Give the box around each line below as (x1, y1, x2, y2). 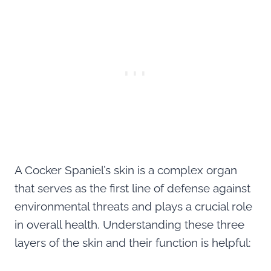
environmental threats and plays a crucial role (15, 199, 252, 213)
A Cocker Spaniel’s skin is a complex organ (15, 163, 237, 177)
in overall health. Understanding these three (15, 217, 244, 231)
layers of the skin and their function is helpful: (15, 235, 251, 249)
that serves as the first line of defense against (15, 181, 250, 195)
